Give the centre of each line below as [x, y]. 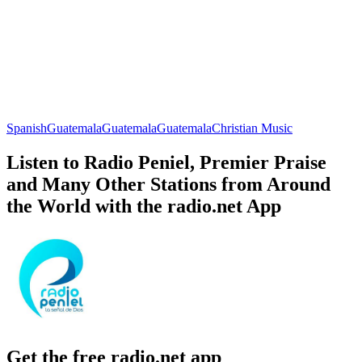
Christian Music [252, 128]
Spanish [27, 128]
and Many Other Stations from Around [168, 184]
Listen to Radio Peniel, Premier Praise [166, 162]
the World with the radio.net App [144, 206]
